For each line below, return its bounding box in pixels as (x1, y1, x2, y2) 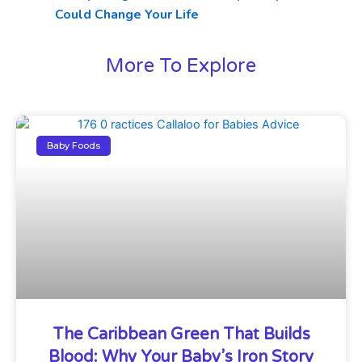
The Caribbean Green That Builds (52, 325, 310, 345)
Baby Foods (47, 140, 101, 152)
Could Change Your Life (55, 6, 199, 24)
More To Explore (106, 54, 256, 78)
